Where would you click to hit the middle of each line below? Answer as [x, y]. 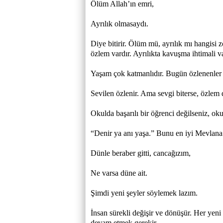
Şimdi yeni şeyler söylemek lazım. [144, 193]
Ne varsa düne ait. [119, 173]
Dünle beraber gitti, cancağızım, [141, 153]
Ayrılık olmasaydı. [119, 24]
